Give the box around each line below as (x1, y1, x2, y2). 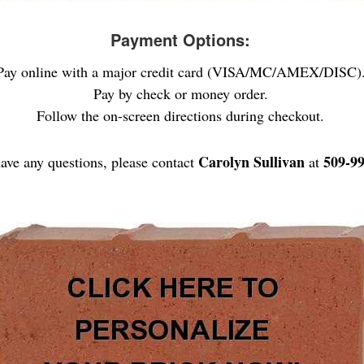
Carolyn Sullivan (198, 151, 305, 172)
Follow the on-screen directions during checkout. (37, 106, 324, 125)
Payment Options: (110, 28, 250, 51)
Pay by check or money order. (93, 84, 268, 103)
